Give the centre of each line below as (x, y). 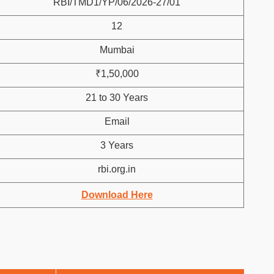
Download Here (117, 195)
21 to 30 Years (117, 98)
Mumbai (117, 50)
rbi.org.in (117, 169)
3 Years (117, 145)
